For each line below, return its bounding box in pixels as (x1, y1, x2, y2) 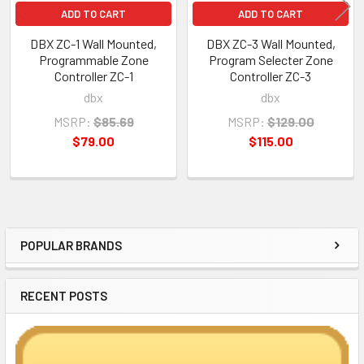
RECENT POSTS (20, 288, 107, 303)
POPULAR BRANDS (20, 237, 122, 253)
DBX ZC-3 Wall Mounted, (206, 35, 336, 51)
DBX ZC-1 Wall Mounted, (30, 35, 157, 51)
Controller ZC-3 (230, 67, 311, 84)
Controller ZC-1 (54, 67, 133, 84)
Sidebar (19, 246, 101, 276)
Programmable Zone (38, 51, 149, 67)
